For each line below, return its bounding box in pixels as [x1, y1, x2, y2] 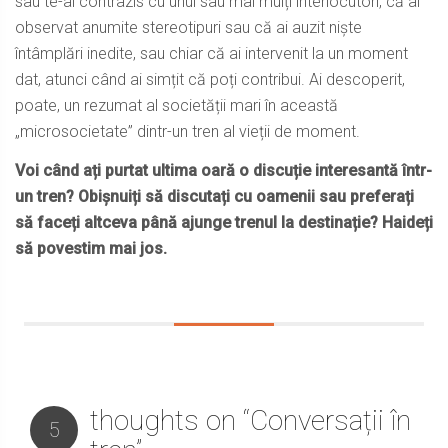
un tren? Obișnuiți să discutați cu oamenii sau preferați [15, 187, 414, 207]
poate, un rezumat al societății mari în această [15, 96, 338, 116]
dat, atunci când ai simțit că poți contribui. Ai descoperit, [15, 70, 405, 90]
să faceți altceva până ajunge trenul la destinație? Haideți [15, 213, 433, 233]
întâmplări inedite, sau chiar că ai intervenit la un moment [15, 44, 408, 64]
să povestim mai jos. [15, 239, 167, 259]
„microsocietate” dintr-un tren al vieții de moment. [15, 122, 360, 142]
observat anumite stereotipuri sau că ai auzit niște [15, 18, 362, 38]
